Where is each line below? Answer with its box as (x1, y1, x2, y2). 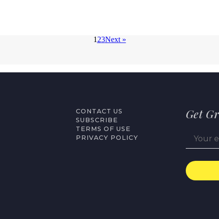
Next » (105, 35, 126, 44)
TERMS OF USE (76, 125, 131, 132)
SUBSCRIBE (76, 116, 118, 124)
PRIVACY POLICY (76, 134, 139, 141)
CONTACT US (76, 108, 123, 115)
